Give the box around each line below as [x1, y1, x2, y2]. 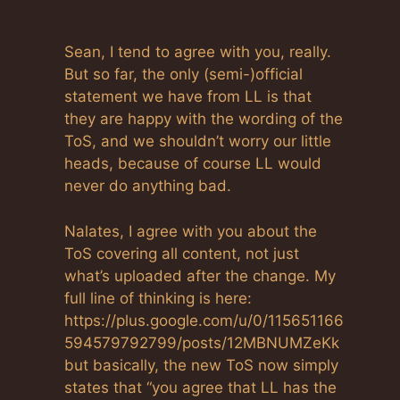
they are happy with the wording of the [64, 110, 343, 129]
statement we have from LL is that [64, 87, 312, 106]
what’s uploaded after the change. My [64, 266, 336, 285]
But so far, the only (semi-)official [64, 65, 303, 84]
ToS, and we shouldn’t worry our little [64, 132, 331, 151]
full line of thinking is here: [64, 288, 252, 307]
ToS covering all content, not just [64, 244, 299, 262]
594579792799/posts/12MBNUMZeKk [64, 333, 339, 352]
